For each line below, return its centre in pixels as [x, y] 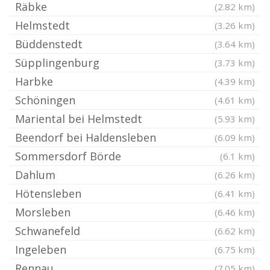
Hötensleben [48, 193]
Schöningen [45, 100]
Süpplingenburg [57, 63]
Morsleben [43, 212]
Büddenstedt [49, 44]
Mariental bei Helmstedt [79, 119]
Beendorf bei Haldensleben [86, 137]
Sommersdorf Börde [68, 156]
